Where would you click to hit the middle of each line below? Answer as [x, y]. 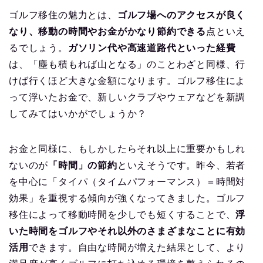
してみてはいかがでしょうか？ [78, 114]
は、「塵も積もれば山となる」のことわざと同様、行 [127, 65]
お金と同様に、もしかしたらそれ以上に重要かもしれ [127, 149]
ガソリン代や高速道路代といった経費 [152, 48]
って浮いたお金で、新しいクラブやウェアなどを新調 [127, 97]
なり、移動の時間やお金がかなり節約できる [107, 32]
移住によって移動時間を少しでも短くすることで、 [122, 215]
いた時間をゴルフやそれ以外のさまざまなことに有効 [127, 231]
